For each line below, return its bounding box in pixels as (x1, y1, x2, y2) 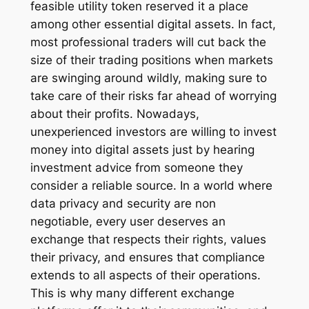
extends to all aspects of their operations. (30, 268, 261, 282)
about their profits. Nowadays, (30, 106, 199, 121)
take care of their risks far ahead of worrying (30, 88, 277, 103)
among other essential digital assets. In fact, (30, 17, 276, 31)
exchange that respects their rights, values (30, 232, 266, 246)
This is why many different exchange (30, 286, 235, 300)
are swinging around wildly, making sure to (30, 70, 267, 85)
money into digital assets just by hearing (30, 142, 255, 157)
